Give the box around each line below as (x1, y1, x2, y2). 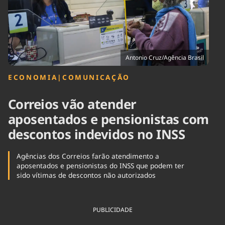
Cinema (8, 7, 31, 16)
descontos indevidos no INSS (8, 126, 185, 144)
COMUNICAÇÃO (62, 72, 131, 82)
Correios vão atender (8, 95, 136, 114)
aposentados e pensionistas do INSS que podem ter (16, 160, 184, 170)
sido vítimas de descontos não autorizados (16, 170, 156, 180)
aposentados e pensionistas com (8, 110, 209, 129)
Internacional (71, 11, 111, 21)
